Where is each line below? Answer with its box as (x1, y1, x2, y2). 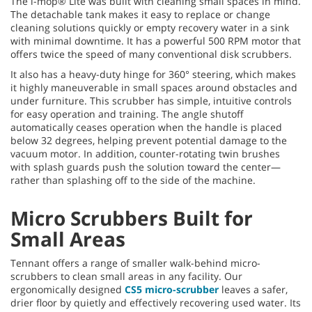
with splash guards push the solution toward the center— (10, 159, 281, 173)
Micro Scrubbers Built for (10, 204, 253, 231)
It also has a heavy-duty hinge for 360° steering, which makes (10, 67, 296, 81)
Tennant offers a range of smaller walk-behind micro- (10, 256, 260, 270)
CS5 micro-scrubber (125, 282, 219, 296)
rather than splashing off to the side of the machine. (10, 173, 256, 187)
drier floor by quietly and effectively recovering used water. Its (10, 295, 301, 309)
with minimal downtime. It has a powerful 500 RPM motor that (10, 33, 301, 47)
